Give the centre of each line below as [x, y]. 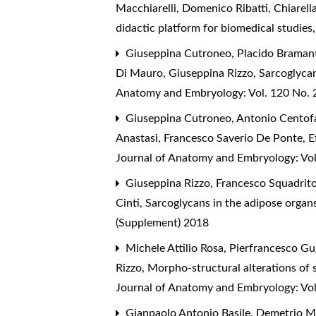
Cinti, [131, 203]
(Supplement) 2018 [163, 223]
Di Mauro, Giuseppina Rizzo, [188, 74]
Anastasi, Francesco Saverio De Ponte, [212, 139]
